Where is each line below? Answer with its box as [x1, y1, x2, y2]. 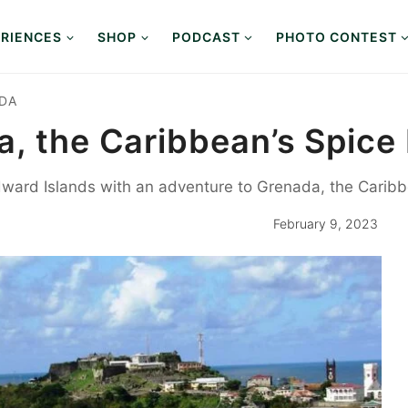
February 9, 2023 [272, 215, 378, 231]
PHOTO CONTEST [275, 28, 397, 45]
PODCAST [172, 28, 240, 45]
